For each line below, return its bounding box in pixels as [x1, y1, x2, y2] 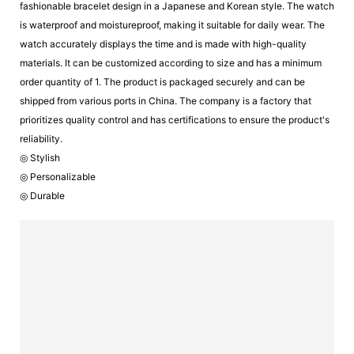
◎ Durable [20, 190, 65, 202]
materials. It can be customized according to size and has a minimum [20, 57, 322, 70]
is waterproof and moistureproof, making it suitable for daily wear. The [20, 19, 325, 32]
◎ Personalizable [20, 171, 96, 183]
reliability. [20, 133, 62, 145]
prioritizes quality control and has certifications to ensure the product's [20, 114, 330, 126]
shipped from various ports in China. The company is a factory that [20, 95, 311, 107]
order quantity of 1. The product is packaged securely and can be [20, 76, 305, 88]
